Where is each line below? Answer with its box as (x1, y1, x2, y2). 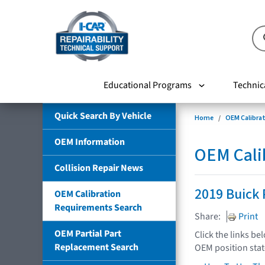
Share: (195, 209, 221, 223)
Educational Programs (103, 78, 192, 92)
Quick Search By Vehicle (54, 109, 151, 122)
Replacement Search (54, 240, 138, 254)
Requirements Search (54, 201, 142, 214)
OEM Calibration (54, 187, 121, 201)
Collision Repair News (54, 161, 143, 174)
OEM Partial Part (54, 227, 121, 240)
